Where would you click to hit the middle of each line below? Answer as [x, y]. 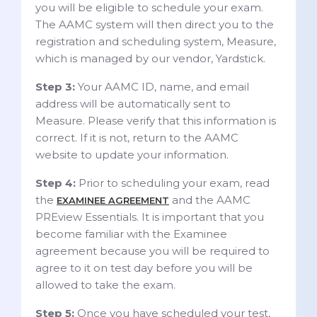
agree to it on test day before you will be [144, 267]
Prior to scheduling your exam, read [173, 183]
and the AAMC [210, 200]
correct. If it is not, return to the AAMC [137, 137]
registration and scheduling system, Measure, [156, 41]
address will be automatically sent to [133, 103]
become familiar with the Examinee [131, 234]
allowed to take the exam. [105, 284]
